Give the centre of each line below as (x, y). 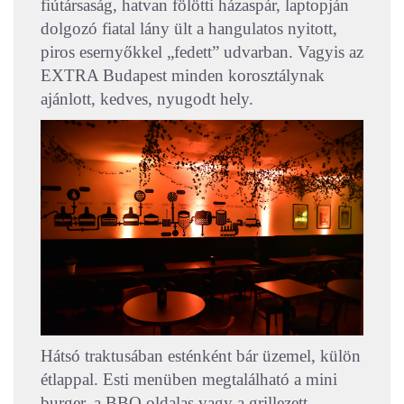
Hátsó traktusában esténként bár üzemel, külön (201, 355)
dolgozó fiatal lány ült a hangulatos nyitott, (189, 28)
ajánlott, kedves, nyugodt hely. (147, 98)
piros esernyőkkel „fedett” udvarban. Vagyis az (202, 51)
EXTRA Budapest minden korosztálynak (183, 75)
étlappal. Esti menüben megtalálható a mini (189, 379)
